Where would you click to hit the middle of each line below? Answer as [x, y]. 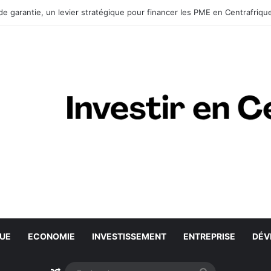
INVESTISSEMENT [129, 237]
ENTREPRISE [209, 237]
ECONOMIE [51, 237]
